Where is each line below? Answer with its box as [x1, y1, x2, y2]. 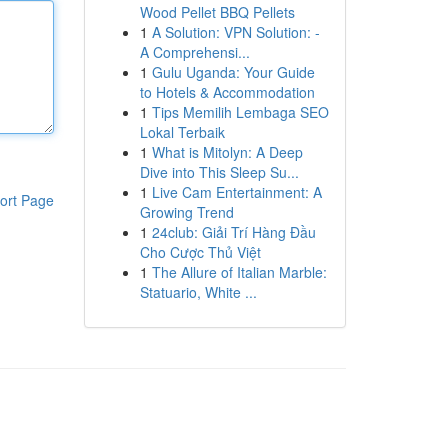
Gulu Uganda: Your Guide [151, 62, 315, 82]
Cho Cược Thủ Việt [139, 242, 261, 262]
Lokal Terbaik [139, 122, 225, 142]
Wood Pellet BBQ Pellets [139, 2, 295, 22]
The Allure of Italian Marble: [151, 262, 327, 282]
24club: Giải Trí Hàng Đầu [151, 222, 316, 242]
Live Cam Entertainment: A [151, 182, 322, 202]
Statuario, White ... [139, 282, 257, 302]
